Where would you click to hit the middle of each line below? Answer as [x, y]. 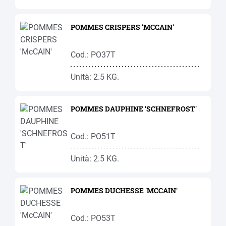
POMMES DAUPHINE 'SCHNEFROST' [134, 109]
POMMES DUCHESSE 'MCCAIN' [124, 190]
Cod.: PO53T [93, 218]
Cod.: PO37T [93, 55]
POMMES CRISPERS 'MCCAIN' [122, 27]
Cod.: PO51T [93, 136]
